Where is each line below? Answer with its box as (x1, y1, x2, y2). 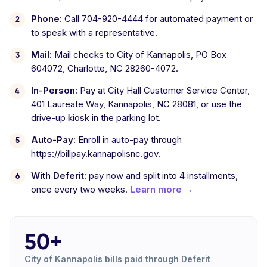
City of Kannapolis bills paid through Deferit (24, 254, 210, 264)
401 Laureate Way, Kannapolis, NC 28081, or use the (31, 98, 242, 110)
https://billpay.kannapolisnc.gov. (31, 148, 160, 159)
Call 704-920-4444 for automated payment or (62, 13, 253, 24)
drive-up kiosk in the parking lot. (31, 112, 161, 123)
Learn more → (130, 184, 193, 195)
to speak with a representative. (31, 27, 157, 38)
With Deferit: (31, 170, 86, 181)
